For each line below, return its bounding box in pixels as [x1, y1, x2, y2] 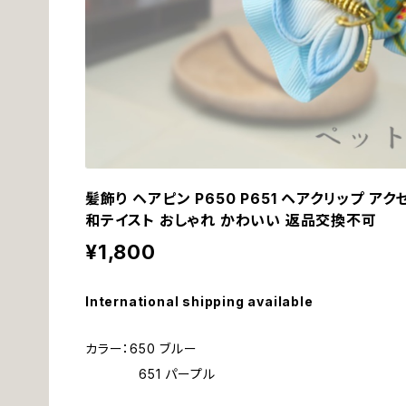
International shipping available [85, 294, 314, 309]
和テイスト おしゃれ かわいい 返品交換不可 [85, 211, 377, 229]
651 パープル [85, 366, 216, 382]
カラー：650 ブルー [85, 341, 198, 356]
